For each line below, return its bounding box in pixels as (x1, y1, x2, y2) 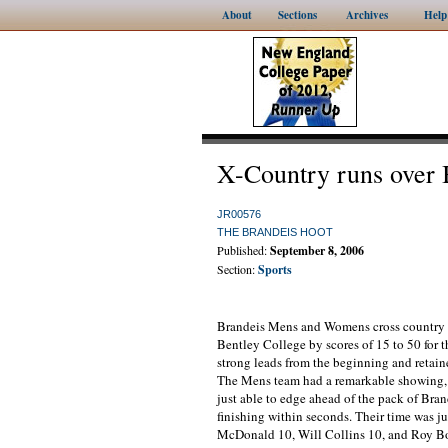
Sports (258, 261, 292, 278)
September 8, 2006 (270, 242, 364, 259)
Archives (346, 7, 388, 23)
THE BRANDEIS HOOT (217, 226, 333, 238)
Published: (217, 242, 270, 258)
